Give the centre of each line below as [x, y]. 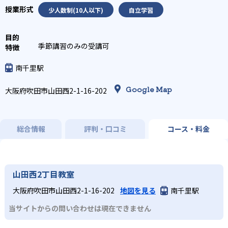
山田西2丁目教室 [44, 174]
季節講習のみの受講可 [74, 46]
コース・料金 [188, 129]
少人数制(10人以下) [76, 10]
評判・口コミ [105, 129]
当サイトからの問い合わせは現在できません [80, 208]
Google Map [149, 89]
